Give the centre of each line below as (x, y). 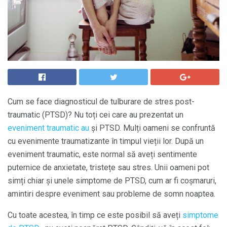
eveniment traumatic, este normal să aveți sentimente (102, 154)
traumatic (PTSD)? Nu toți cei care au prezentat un (96, 115)
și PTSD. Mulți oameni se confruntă (152, 128)
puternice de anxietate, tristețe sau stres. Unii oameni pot (108, 167)
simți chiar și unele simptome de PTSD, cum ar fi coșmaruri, (112, 181)
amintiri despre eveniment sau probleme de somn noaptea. (111, 194)
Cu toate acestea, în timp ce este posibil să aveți (95, 215)
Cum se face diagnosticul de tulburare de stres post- (101, 102)
